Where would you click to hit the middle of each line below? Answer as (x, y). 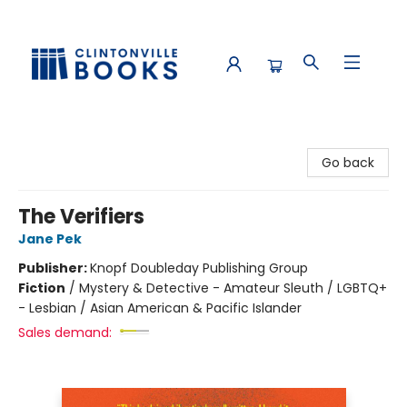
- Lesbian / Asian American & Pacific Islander (160, 308)
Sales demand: (65, 333)
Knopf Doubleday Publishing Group (199, 268)
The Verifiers (81, 217)
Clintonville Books (68, 143)
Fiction (42, 288)
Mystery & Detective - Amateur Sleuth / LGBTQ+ (233, 288)
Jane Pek (50, 239)
